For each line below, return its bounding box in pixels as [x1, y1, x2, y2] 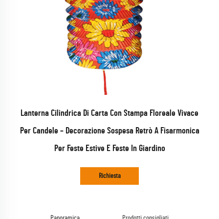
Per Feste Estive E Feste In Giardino [54, 144, 165, 153]
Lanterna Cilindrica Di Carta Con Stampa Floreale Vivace [21, 109, 198, 118]
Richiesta [98, 173, 121, 179]
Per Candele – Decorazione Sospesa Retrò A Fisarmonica [20, 127, 199, 135]
